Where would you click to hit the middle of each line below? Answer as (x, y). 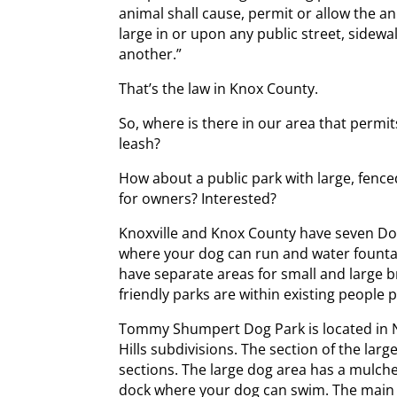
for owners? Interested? (198, 198)
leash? (140, 143)
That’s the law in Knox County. (219, 88)
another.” (151, 54)
